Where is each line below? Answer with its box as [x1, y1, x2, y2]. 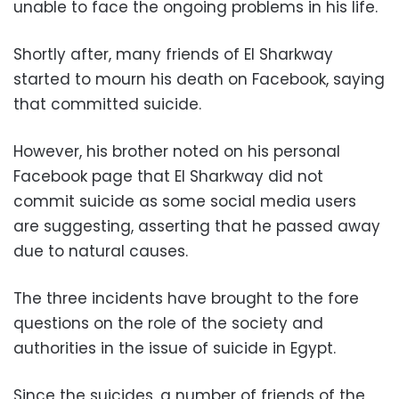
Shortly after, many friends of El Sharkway [13, 43, 333, 65]
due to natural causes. [13, 240, 188, 262]
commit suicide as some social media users [13, 190, 356, 212]
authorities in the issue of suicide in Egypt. [13, 337, 336, 359]
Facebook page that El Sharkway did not [13, 165, 323, 187]
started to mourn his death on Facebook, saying [13, 68, 385, 90]
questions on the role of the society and [13, 312, 323, 334]
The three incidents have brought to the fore [13, 287, 359, 309]
